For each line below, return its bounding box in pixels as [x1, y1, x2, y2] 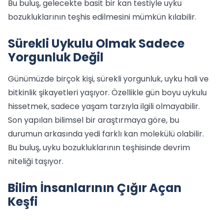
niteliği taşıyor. [8, 156, 63, 167]
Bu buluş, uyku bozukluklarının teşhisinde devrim [8, 142, 190, 153]
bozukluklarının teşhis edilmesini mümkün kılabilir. [8, 11, 196, 23]
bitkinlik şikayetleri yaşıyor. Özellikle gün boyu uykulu [8, 87, 207, 98]
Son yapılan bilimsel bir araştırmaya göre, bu [8, 114, 179, 126]
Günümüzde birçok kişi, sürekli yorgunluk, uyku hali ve [8, 73, 209, 84]
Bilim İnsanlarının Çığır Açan [8, 180, 182, 196]
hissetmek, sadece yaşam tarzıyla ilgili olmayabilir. [8, 101, 200, 112]
